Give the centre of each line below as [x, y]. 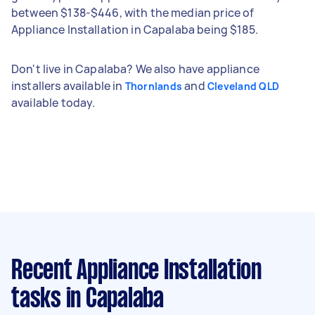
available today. [53, 102]
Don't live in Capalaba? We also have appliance [135, 69]
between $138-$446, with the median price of [133, 12]
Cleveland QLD [243, 86]
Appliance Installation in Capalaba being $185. [135, 29]
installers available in [68, 85]
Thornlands [154, 86]
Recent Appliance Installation [136, 271]
